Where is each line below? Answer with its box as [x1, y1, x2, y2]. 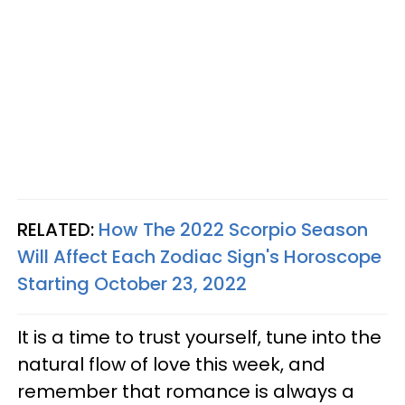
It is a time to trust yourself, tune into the [17, 324, 381, 350]
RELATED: [17, 216, 99, 242]
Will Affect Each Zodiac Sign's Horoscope [17, 243, 381, 269]
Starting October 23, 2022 [17, 270, 247, 297]
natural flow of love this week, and [17, 351, 325, 377]
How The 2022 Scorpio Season [99, 216, 368, 242]
